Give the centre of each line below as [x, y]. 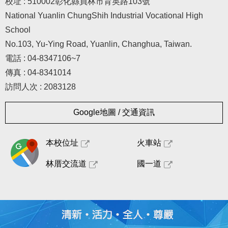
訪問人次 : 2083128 [40, 87]
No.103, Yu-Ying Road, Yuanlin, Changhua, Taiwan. [98, 44]
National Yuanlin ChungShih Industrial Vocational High [104, 16]
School [18, 30]
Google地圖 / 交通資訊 [114, 112]
